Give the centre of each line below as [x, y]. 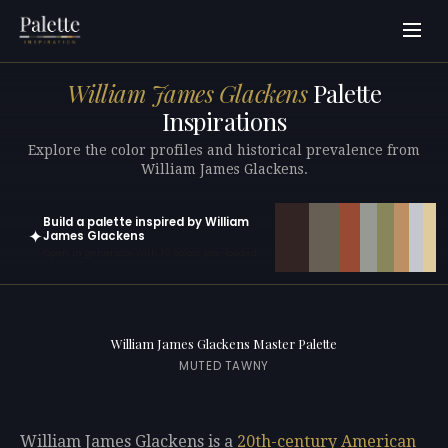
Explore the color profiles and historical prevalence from [224, 149]
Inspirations [224, 121]
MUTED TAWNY [224, 366]
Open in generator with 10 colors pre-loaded [150, 253]
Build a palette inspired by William [146, 221]
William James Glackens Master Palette [224, 344]
